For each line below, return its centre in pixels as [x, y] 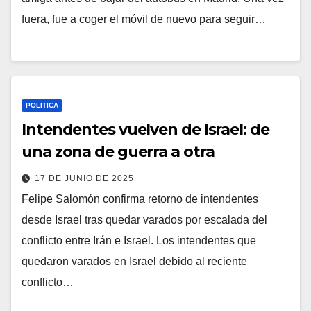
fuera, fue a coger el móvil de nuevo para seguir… [144, 19]
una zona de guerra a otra [118, 152]
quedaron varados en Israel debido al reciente [134, 262]
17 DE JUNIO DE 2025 [84, 179]
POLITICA [42, 106]
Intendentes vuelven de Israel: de [145, 130]
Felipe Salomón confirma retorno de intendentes [140, 199]
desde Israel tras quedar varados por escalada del [144, 220]
